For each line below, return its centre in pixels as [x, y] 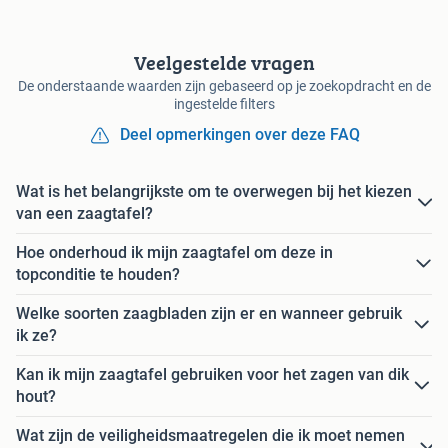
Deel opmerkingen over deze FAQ [240, 135]
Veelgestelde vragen [224, 63]
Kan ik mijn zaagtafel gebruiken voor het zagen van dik [212, 375]
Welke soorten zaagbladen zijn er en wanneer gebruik [209, 314]
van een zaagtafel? [84, 214]
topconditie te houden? [98, 275]
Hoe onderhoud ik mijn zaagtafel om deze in [174, 253]
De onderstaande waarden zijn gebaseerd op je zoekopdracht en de [224, 86]
